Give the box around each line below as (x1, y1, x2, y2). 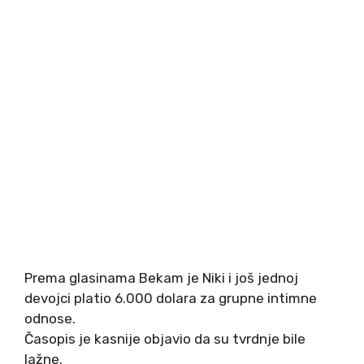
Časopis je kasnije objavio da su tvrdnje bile (24, 331, 305, 348)
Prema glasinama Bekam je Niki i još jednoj (24, 270, 298, 287)
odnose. (24, 310, 76, 327)
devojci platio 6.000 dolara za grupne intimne (24, 290, 317, 307)
